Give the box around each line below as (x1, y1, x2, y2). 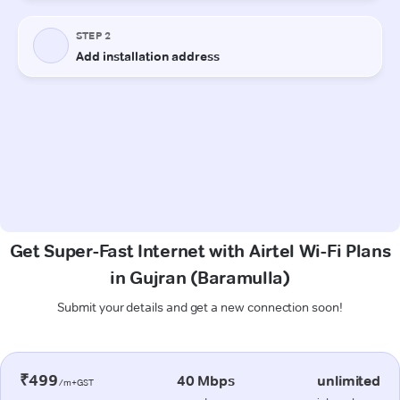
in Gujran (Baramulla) (110, 266, 290, 288)
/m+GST (57, 376, 95, 388)
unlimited (317, 371, 380, 389)
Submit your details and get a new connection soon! (57, 298, 343, 315)
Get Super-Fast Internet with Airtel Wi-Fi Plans (9, 239, 391, 262)
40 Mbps (176, 371, 235, 389)
